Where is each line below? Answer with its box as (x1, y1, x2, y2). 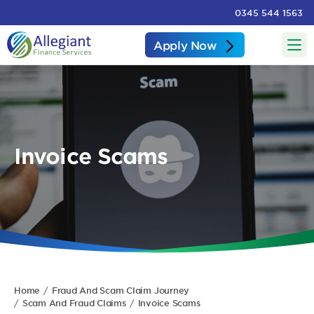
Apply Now (153, 38, 217, 52)
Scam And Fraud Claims (22, 297, 126, 308)
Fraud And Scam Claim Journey (51, 285, 190, 296)
